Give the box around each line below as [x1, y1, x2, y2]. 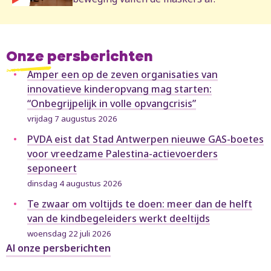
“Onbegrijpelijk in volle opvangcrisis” [27, 97, 196, 111]
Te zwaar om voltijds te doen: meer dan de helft [27, 197, 252, 211]
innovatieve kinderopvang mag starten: [27, 82, 212, 96]
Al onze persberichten [6, 241, 111, 255]
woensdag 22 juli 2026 [27, 228, 111, 240]
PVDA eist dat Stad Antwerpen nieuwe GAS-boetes [27, 132, 264, 146]
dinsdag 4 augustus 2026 [27, 178, 122, 189]
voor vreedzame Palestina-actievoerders [27, 147, 218, 161]
